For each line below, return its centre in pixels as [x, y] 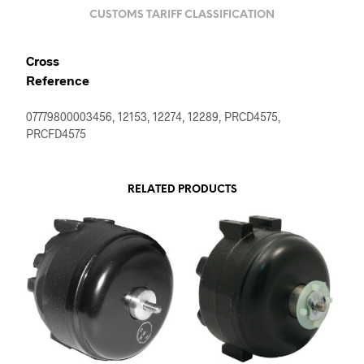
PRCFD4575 [56, 133]
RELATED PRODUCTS [182, 189]
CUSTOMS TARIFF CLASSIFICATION [182, 15]
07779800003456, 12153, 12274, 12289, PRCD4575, [154, 116]
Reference [58, 80]
